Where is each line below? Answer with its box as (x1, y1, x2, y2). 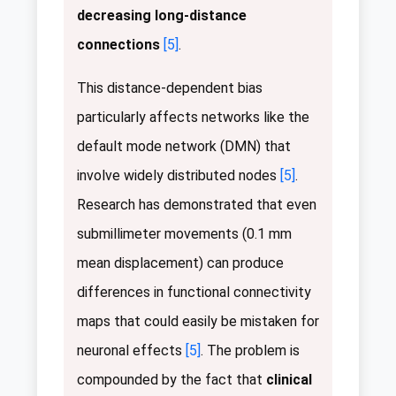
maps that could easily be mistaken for (77, 313, 319, 331)
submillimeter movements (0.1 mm (77, 225, 292, 243)
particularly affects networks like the (77, 109, 309, 126)
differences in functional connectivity (77, 284, 311, 301)
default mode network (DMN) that (77, 138, 291, 156)
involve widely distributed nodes (77, 167, 280, 185)
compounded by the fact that (77, 371, 266, 389)
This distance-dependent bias (77, 80, 263, 97)
